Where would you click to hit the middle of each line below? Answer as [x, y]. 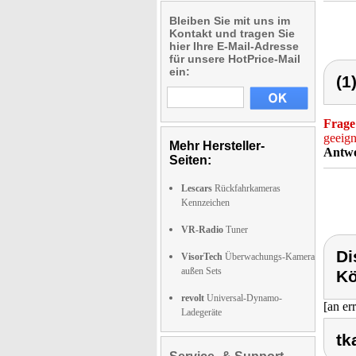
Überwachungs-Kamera [269, 257]
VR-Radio [202, 230]
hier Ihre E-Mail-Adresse [234, 46]
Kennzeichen [205, 203]
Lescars [197, 188]
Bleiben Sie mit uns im [230, 21]
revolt [193, 298]
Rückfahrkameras [246, 188]
